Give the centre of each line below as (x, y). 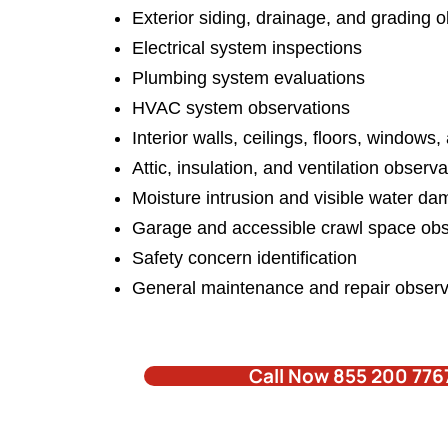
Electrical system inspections (247, 48)
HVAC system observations (241, 108)
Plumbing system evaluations (248, 78)
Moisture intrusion (203, 198)
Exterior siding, (194, 18)
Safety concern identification (244, 258)
